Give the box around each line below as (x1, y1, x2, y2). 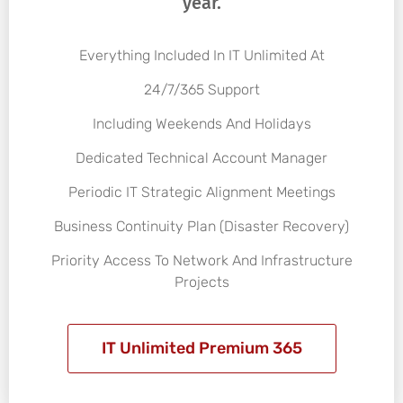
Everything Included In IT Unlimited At (78, 46, 325, 64)
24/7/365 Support (143, 80, 260, 98)
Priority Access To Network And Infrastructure (50, 251, 353, 269)
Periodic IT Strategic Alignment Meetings (67, 183, 336, 201)
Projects (174, 273, 229, 291)
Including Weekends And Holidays (92, 114, 311, 132)
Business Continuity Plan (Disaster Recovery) (54, 217, 349, 235)
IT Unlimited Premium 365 (101, 337, 302, 358)
